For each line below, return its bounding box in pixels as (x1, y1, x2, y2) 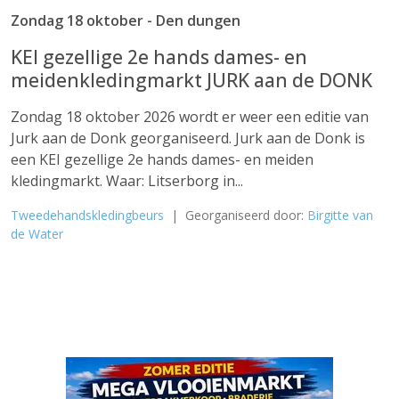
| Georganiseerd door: (164, 207, 307, 224)
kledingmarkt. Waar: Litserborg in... (11, 171, 243, 191)
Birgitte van (307, 207, 373, 224)
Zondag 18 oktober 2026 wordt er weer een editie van (11, 107, 369, 126)
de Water (11, 225, 63, 242)
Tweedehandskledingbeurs (11, 207, 164, 224)
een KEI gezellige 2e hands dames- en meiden (11, 150, 313, 169)
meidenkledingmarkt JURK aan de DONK (11, 68, 372, 93)
